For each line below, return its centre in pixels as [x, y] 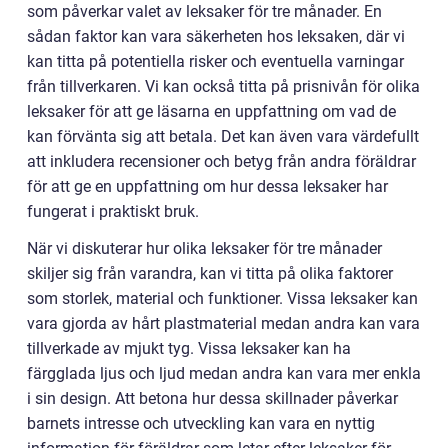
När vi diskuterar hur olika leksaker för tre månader [204, 249]
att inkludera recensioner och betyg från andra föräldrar [221, 162]
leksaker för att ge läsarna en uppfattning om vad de [211, 112]
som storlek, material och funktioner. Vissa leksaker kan [222, 299]
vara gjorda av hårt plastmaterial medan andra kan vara [223, 324]
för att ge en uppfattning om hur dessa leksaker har [207, 187]
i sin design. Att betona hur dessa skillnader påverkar [212, 399]
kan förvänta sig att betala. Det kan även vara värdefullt [223, 137]
